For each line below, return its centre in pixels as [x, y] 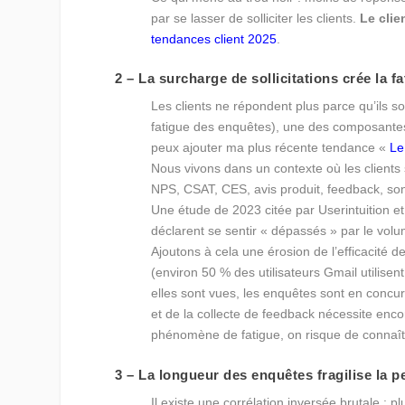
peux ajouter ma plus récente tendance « [271, 148]
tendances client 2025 [214, 39]
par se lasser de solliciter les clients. [256, 19]
